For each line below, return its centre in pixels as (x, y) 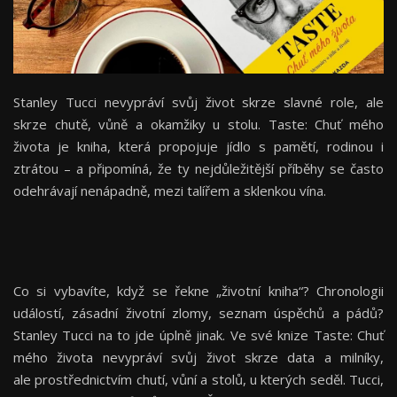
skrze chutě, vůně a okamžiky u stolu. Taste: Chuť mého (198, 124)
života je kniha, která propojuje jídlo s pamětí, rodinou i (198, 146)
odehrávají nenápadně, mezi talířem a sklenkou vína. (171, 190)
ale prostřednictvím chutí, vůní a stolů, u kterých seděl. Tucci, (198, 379)
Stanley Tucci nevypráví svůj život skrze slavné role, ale (198, 101)
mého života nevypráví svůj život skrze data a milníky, (198, 357)
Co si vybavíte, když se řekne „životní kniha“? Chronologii (198, 290)
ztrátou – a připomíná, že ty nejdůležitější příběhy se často (198, 168)
